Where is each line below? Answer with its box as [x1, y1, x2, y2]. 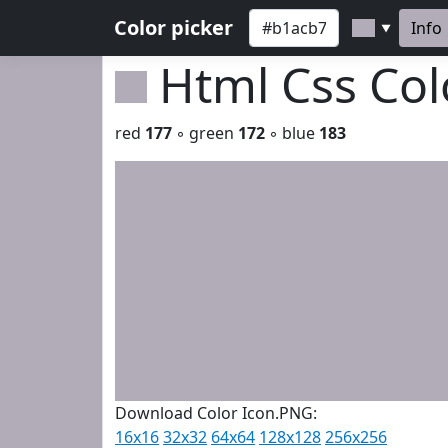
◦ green [172, 122, 238, 144]
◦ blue [265, 122, 319, 144]
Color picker [114, 14, 233, 41]
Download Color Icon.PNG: [115, 402, 317, 424]
